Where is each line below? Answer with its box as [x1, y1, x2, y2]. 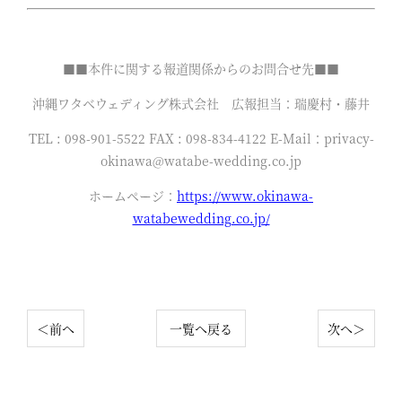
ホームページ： [89, 187, 177, 205]
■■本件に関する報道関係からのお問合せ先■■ [63, 59, 339, 78]
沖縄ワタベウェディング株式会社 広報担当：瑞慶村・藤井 [32, 94, 370, 113]
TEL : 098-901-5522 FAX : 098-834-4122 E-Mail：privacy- [28, 129, 374, 148]
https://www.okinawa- [177, 187, 313, 205]
